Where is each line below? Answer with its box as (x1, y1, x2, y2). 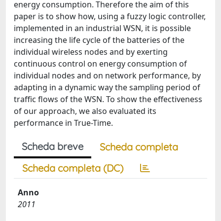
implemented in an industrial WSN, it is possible (14, 23, 191, 34)
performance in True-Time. (14, 117, 113, 128)
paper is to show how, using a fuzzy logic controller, (14, 11, 206, 22)
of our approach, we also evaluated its (14, 106, 156, 116)
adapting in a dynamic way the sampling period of (14, 82, 200, 93)
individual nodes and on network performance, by (14, 70, 201, 81)
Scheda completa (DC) (22, 162, 123, 174)
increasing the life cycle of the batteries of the (14, 35, 184, 45)
